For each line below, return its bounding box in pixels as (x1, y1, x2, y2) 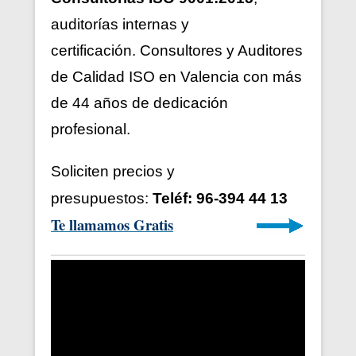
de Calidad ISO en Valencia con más (51, 68, 302, 86)
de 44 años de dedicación (51, 95, 228, 112)
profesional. (51, 121, 130, 138)
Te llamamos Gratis (51, 214, 173, 236)
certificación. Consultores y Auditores (51, 42, 303, 60)
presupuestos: (51, 190, 153, 207)
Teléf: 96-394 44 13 (153, 190, 288, 207)
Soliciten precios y (51, 163, 175, 180)
